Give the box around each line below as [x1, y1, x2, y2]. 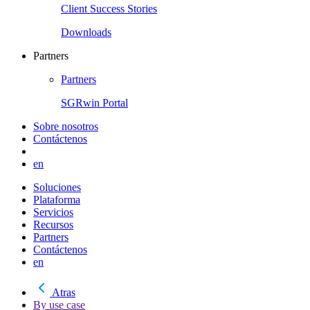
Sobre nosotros [33, 120, 98, 133]
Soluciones [33, 181, 81, 194]
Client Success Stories [61, 3, 157, 15]
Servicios [33, 206, 73, 219]
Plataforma [33, 194, 80, 206]
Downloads [61, 26, 111, 39]
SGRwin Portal [61, 97, 128, 109]
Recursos [33, 219, 73, 231]
